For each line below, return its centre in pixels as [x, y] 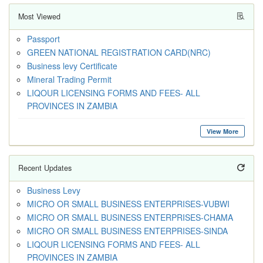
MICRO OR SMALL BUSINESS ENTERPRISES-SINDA [127, 231]
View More [222, 131]
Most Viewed [39, 16]
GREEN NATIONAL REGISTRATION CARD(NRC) [119, 52]
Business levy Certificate [72, 66]
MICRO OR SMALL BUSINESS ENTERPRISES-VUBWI [128, 204]
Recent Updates [45, 168]
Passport [43, 39]
